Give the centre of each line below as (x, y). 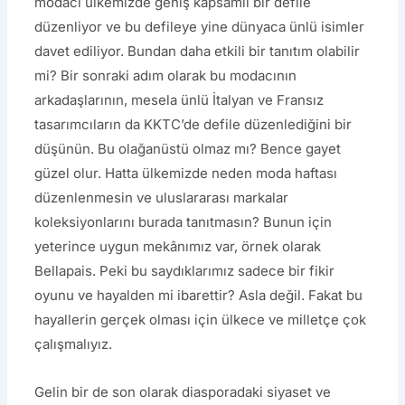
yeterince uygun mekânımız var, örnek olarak (178, 246)
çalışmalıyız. (74, 344)
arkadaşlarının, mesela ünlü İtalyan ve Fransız (179, 99)
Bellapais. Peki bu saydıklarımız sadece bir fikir (185, 270)
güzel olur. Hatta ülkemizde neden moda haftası (186, 173)
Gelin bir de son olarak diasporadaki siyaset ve (183, 392)
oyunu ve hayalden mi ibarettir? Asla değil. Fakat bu (199, 295)
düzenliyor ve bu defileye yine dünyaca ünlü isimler (200, 26)
